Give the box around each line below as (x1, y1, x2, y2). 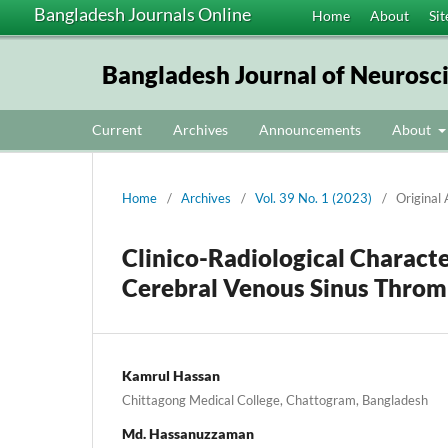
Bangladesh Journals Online (34, 3, 251, 25)
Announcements (259, 120, 361, 138)
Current (92, 120, 142, 138)
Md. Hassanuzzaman (122, 424, 254, 442)
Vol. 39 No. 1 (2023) (255, 189, 372, 206)
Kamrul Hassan (122, 366, 220, 384)
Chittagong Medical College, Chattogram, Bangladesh (122, 391, 428, 408)
